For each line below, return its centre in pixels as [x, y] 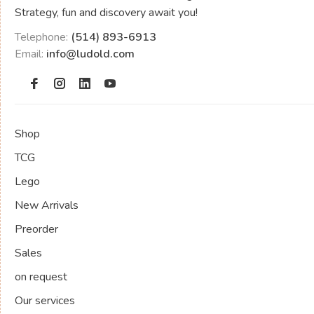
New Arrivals [47, 205]
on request [41, 277]
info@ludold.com [90, 54]
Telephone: [43, 37]
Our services [45, 300]
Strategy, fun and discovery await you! [106, 12]
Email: [30, 54]
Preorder [36, 229]
